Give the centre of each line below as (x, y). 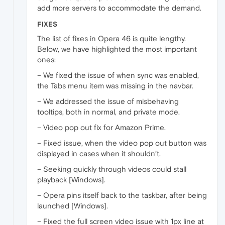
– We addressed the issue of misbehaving (108, 101)
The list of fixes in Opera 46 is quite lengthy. (111, 38)
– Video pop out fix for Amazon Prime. (101, 127)
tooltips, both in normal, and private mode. (108, 111)
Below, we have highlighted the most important (117, 49)
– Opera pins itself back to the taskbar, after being (122, 195)
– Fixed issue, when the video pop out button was (122, 143)
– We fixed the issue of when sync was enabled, (118, 75)
